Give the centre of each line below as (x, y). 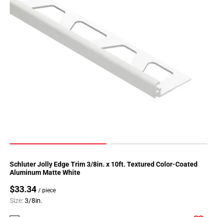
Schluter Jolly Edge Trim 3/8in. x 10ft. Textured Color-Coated (104, 164)
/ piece (47, 191)
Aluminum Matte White (45, 173)
